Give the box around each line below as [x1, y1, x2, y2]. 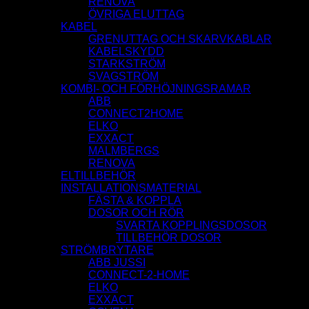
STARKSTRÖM [88, 58, 166, 70]
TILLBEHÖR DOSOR [116, 232, 221, 244]
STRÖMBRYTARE [61, 244, 154, 257]
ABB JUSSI [88, 257, 146, 269]
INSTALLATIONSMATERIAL [61, 182, 201, 195]
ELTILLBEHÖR [61, 170, 136, 182]
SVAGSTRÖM [88, 70, 159, 83]
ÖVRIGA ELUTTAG [88, 8, 184, 21]
